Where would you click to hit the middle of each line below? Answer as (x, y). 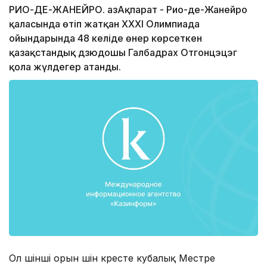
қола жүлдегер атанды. (65, 67)
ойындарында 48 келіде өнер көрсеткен (105, 38)
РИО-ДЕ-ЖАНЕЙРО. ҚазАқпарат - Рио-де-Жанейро (128, 10)
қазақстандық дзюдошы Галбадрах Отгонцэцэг (123, 53)
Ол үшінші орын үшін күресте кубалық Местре (112, 258)
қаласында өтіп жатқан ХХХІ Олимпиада (104, 24)
